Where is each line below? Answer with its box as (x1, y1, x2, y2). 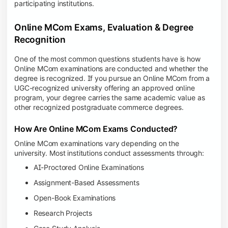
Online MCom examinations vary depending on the (14, 139, 179, 148)
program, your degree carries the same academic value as (14, 93, 205, 102)
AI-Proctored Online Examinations (33, 162, 144, 172)
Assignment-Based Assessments (33, 178, 139, 187)
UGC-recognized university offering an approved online (14, 83, 195, 93)
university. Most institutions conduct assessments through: (14, 149, 204, 158)
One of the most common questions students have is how (14, 54, 201, 64)
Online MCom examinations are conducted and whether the (14, 64, 208, 73)
